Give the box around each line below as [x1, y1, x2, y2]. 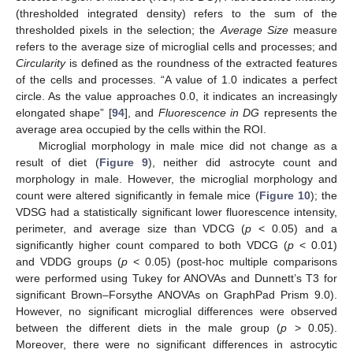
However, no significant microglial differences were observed [16, 305, 337, 318]
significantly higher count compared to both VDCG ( [16, 239, 288, 252]
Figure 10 [258, 189, 310, 203]
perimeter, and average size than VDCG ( [16, 222, 246, 236]
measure [288, 24, 337, 37]
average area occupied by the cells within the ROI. [16, 123, 266, 136]
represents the [259, 106, 337, 120]
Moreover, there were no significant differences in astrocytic [16, 338, 337, 351]
